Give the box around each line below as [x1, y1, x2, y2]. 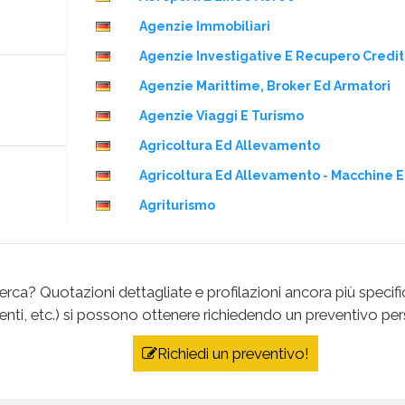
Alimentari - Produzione [139, 346, 294, 362]
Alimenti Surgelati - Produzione [139, 376, 344, 391]
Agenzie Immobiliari [139, 18, 270, 33]
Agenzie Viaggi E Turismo [139, 108, 304, 123]
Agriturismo [139, 197, 215, 212]
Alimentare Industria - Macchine [139, 287, 347, 302]
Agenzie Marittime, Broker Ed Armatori [139, 78, 391, 93]
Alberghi [139, 227, 195, 242]
